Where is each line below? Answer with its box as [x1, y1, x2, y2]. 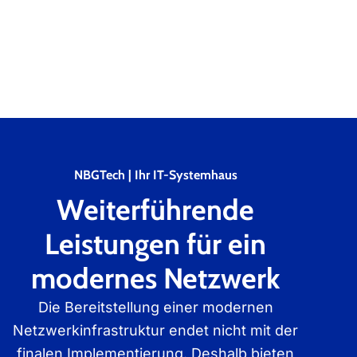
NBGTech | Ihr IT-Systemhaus [73, 167, 237, 182]
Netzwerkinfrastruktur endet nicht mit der [13, 322, 298, 339]
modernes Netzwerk [31, 261, 280, 296]
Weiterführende [57, 192, 254, 227]
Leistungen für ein [45, 226, 266, 261]
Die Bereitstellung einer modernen [37, 299, 273, 316]
